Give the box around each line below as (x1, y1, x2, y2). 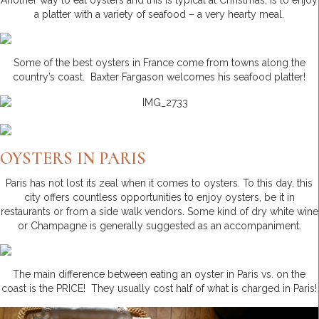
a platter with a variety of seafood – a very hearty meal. (34, 9, 284, 21)
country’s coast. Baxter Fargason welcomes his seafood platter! (13, 71, 305, 83)
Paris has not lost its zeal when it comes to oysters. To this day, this (6, 177, 313, 189)
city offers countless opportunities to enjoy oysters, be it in (23, 192, 295, 204)
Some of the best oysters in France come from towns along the (13, 57, 305, 69)
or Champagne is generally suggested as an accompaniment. (17, 220, 301, 232)
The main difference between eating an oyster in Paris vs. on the (13, 268, 305, 281)
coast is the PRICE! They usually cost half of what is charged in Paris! (1, 283, 317, 295)
